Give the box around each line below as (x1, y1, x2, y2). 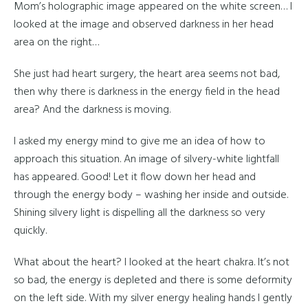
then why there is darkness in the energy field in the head (14, 83, 280, 101)
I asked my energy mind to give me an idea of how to (14, 133, 265, 151)
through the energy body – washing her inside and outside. (14, 186, 288, 204)
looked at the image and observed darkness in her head (14, 16, 274, 34)
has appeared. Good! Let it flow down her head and (14, 168, 256, 186)
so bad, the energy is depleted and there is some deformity (14, 272, 292, 289)
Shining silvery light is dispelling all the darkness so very (14, 204, 265, 222)
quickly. (14, 222, 47, 240)
